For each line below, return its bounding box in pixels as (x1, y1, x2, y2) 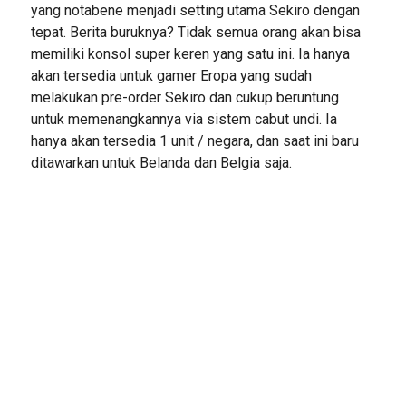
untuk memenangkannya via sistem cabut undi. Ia (30, 111, 337, 128)
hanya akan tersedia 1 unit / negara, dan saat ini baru (30, 132, 359, 150)
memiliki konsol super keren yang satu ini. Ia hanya (30, 45, 350, 63)
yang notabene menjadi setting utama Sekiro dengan (30, 2, 360, 19)
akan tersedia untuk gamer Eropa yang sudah (30, 67, 312, 84)
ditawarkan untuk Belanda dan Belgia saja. (30, 154, 292, 171)
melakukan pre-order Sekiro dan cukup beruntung (30, 89, 339, 106)
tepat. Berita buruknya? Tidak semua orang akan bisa (30, 24, 361, 41)
